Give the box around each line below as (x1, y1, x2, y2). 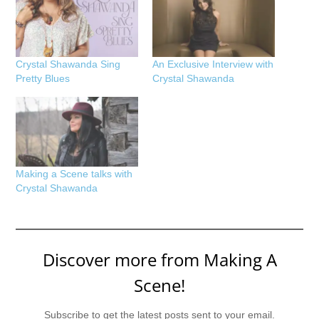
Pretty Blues (16, 73, 70, 85)
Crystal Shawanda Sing (16, 58, 121, 70)
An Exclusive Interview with (152, 58, 273, 70)
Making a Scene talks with (16, 167, 133, 179)
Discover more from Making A (42, 247, 277, 271)
